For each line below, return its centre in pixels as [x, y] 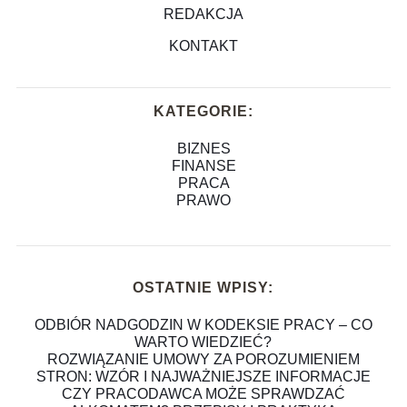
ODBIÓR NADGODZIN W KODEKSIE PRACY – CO [203, 324]
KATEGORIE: [203, 111]
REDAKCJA [203, 14]
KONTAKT [203, 45]
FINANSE [203, 165]
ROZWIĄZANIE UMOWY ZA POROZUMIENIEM [203, 359]
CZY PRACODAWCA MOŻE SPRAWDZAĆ [203, 393]
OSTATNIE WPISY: [203, 287]
